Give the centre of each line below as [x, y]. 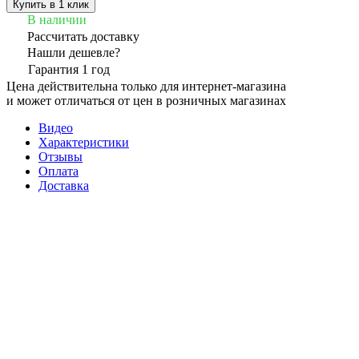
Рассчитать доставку [83, 36]
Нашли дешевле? [74, 52]
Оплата [58, 171]
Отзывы [61, 156]
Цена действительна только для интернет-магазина [146, 86]
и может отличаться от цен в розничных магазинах [146, 100]
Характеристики [84, 142]
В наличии [57, 19]
